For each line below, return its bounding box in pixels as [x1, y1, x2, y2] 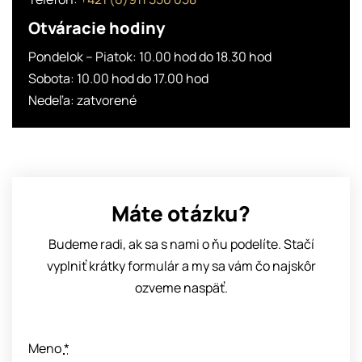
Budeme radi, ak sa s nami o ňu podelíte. [48, 235, 284, 254]
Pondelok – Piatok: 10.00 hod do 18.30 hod [27, 48, 271, 66]
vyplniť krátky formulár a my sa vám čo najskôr [46, 257, 316, 276]
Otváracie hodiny [27, 17, 165, 40]
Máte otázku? [112, 199, 250, 229]
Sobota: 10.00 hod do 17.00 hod [27, 69, 208, 88]
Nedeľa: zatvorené [27, 91, 137, 110]
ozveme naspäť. [134, 279, 228, 297]
